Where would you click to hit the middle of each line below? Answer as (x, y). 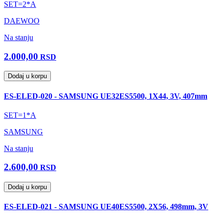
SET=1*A (20, 115)
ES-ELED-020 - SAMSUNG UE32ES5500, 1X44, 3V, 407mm (106, 96)
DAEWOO (22, 21)
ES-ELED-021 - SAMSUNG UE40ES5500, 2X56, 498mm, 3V (106, 207)
